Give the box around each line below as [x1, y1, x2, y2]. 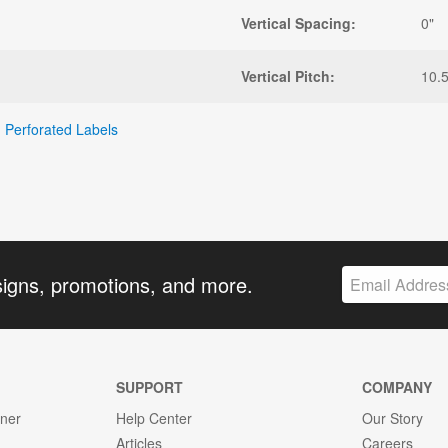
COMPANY [362, 377, 433, 397]
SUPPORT [115, 377, 183, 397]
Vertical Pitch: [241, 65, 335, 86]
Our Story [362, 408, 424, 428]
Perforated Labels [5, 118, 118, 139]
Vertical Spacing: [241, 12, 356, 33]
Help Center [115, 408, 192, 428]
